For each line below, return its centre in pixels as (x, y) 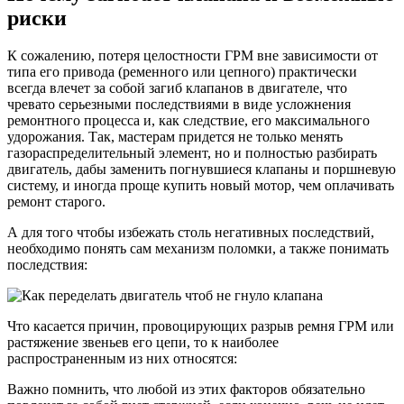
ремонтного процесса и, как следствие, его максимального (188, 121)
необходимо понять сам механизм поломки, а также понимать (198, 249)
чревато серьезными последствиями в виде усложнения (179, 105)
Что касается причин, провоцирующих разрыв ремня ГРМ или (201, 326)
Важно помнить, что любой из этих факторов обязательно (186, 390)
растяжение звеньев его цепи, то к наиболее (143, 343)
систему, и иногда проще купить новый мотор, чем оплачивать (201, 186)
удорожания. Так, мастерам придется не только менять (175, 137)
